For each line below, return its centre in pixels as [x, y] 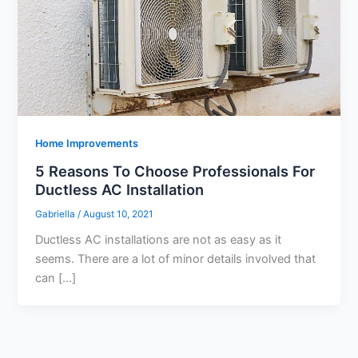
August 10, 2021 [119, 214]
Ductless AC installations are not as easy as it [159, 240]
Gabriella [57, 214]
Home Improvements [87, 143]
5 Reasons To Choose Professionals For [175, 171]
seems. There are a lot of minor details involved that [176, 259]
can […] [56, 278]
